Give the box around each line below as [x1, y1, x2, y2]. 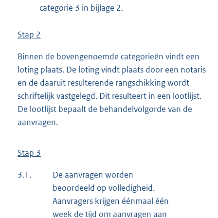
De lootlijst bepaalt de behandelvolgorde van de [18, 104, 192, 115]
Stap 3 [18, 147, 41, 159]
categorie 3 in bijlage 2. [39, 2, 123, 13]
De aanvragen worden [53, 169, 133, 181]
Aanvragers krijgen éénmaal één [53, 196, 169, 207]
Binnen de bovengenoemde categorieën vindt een [18, 51, 200, 62]
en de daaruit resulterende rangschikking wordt [18, 77, 189, 89]
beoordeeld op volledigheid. [53, 182, 155, 194]
